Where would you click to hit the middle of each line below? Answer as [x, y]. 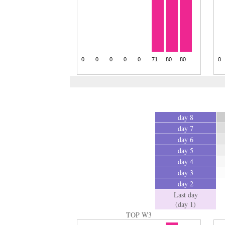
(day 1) [186, 204]
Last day [186, 195]
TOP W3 [139, 215]
